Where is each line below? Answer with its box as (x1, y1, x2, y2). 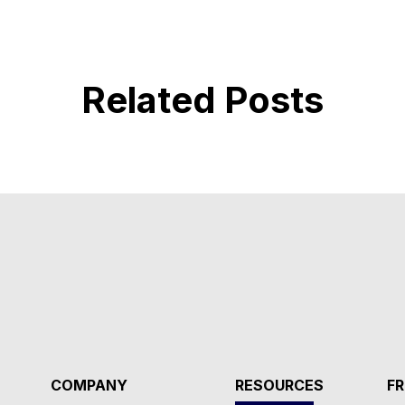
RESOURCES (235, 375, 325, 394)
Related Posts (81, 77, 324, 122)
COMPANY (51, 375, 128, 394)
